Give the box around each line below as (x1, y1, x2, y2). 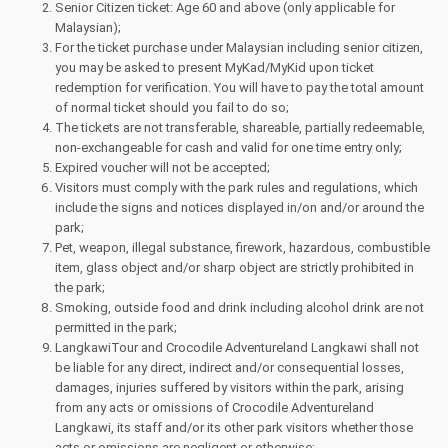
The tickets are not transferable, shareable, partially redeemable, (55, 120, 425, 135)
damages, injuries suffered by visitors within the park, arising (55, 380, 404, 395)
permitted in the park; (55, 320, 177, 335)
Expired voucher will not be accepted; (55, 160, 270, 175)
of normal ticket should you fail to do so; (55, 100, 289, 115)
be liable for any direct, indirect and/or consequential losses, (55, 360, 404, 375)
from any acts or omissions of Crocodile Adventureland (55, 400, 374, 415)
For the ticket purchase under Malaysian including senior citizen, (55, 40, 423, 55)
